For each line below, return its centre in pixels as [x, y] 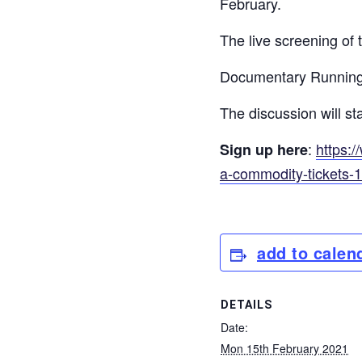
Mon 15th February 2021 [284, 348]
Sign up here [264, 149]
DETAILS [246, 305]
